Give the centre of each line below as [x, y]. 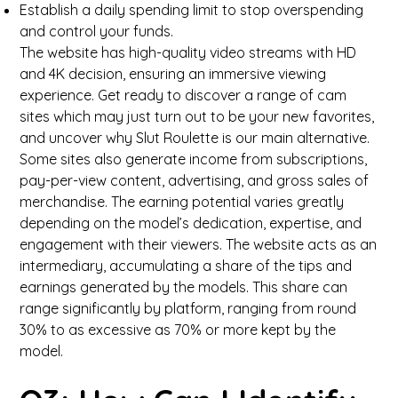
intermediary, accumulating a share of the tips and [186, 266]
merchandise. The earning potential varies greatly [182, 202]
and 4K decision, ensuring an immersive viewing [173, 74]
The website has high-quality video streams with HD [188, 52]
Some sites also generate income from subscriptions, [194, 159]
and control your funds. [97, 31]
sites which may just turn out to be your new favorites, [197, 116]
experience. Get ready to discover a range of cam [183, 95]
